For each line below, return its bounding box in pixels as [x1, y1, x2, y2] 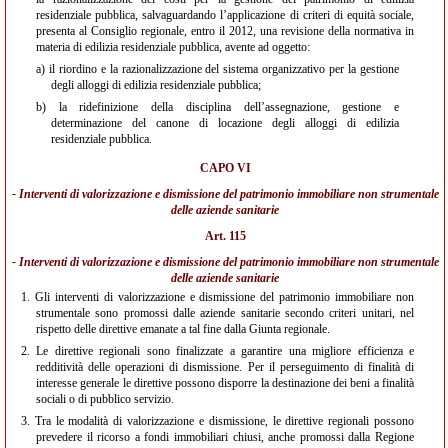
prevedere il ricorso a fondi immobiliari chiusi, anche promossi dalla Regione [36, 430, 414, 444]
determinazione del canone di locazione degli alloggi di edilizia [51, 116, 399, 130]
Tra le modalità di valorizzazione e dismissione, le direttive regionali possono [30, 414, 414, 428]
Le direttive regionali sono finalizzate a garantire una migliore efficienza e [30, 344, 414, 358]
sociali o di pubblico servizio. [36, 392, 174, 406]
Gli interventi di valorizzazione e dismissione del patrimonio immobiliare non [30, 290, 414, 304]
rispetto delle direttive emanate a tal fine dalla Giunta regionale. [36, 322, 330, 336]
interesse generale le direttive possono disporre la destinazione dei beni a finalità [36, 376, 414, 390]
